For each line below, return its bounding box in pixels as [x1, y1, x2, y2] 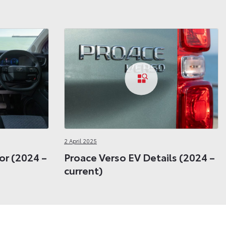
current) [64, 162, 103, 177]
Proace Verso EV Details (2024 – [64, 149, 215, 164]
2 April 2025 [64, 137, 97, 145]
